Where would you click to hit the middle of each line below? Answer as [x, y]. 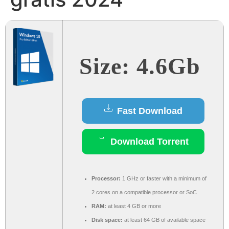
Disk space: [107, 220]
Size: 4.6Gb [140, 66]
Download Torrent [148, 142]
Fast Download [148, 111]
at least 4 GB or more [134, 206]
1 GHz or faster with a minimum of [164, 179]
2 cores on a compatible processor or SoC [144, 192]
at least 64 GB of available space [164, 220]
